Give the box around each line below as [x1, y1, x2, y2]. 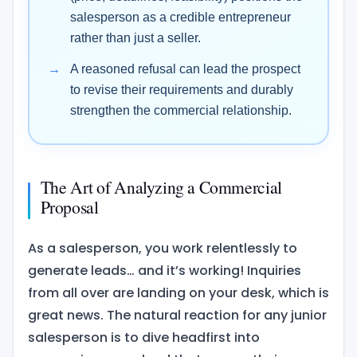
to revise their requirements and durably [70, 83, 294, 97]
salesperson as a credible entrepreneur [70, 10, 292, 24]
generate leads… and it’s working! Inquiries [27, 261, 301, 280]
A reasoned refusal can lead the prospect [70, 62, 301, 76]
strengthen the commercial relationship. [70, 104, 292, 118]
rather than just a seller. [70, 30, 202, 45]
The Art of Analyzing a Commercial [40, 175, 282, 198]
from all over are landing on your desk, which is [27, 283, 329, 302]
